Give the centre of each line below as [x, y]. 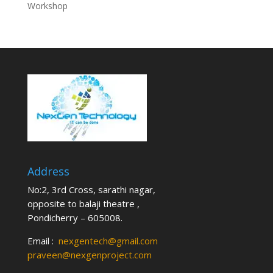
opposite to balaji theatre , [83, 204]
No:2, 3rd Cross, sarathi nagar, [91, 190]
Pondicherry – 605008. [75, 218]
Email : [43, 241]
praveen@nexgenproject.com [89, 255]
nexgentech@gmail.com [108, 241]
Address [48, 172]
